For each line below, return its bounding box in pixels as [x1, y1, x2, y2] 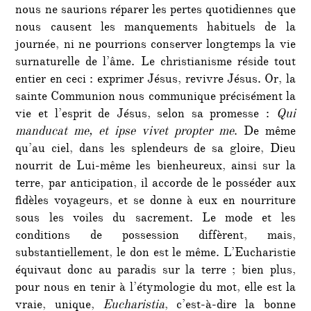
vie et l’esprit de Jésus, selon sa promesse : [15, 105, 276, 125]
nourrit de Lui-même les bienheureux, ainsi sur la [15, 157, 296, 177]
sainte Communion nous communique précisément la [15, 87, 296, 108]
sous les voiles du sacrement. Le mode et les [15, 209, 296, 229]
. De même [233, 122, 296, 142]
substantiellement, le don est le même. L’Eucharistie [15, 244, 296, 264]
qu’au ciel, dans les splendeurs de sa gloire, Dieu [15, 140, 296, 160]
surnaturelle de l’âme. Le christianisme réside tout [15, 53, 296, 73]
